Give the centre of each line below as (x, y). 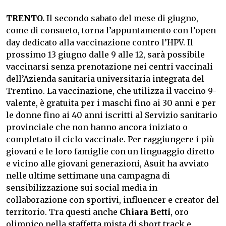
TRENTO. (25, 18)
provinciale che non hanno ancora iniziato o (97, 127)
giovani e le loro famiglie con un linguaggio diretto (110, 152)
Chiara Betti (145, 212)
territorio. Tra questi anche (63, 212)
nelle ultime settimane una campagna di (88, 176)
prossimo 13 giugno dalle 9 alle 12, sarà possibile (105, 55)
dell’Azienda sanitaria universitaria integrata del (105, 79)
